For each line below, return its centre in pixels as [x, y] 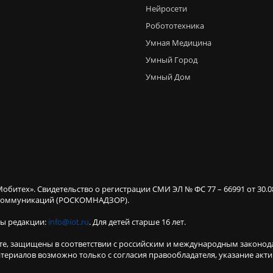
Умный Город [172, 60]
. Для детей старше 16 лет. [137, 222]
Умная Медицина [179, 43]
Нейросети [166, 9]
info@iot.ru [69, 222]
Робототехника [175, 26]
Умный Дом [168, 77]
